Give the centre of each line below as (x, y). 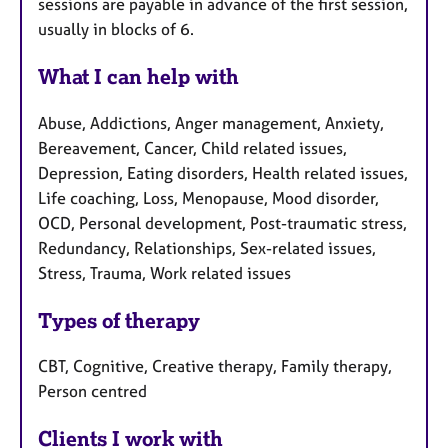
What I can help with (138, 76)
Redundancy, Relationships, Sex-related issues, (207, 247)
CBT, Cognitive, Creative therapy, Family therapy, (215, 366)
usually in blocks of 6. (116, 28)
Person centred (92, 391)
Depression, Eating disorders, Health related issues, (223, 172)
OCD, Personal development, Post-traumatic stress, (222, 222)
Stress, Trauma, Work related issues (164, 272)
